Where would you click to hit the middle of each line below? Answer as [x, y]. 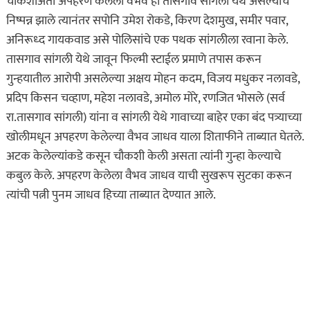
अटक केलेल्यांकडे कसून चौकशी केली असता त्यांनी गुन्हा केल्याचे [143, 157]
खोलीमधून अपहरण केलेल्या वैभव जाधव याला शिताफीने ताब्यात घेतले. [155, 137]
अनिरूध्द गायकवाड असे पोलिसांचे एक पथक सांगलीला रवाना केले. [147, 40]
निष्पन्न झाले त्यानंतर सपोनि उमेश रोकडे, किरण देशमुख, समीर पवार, [147, 21]
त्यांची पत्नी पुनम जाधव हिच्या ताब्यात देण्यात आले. [111, 195]
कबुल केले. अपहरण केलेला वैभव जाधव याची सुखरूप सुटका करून [149, 176]
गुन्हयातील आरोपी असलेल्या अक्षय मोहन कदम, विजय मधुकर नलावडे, [153, 79]
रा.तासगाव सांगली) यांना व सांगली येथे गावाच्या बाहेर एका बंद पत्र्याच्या [154, 118]
